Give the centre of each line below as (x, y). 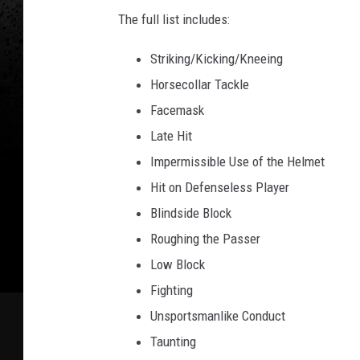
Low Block (178, 264)
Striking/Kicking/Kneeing (217, 58)
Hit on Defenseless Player (220, 187)
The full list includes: (174, 19)
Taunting (173, 341)
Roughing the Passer (205, 238)
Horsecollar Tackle (200, 84)
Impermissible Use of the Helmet (237, 161)
